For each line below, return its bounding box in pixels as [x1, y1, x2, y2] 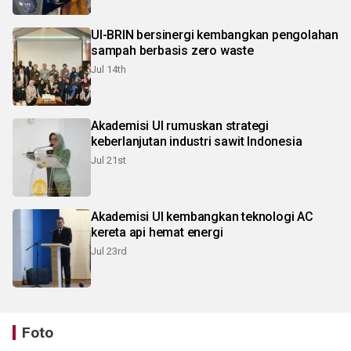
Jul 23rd [91, 244, 127, 257]
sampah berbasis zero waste [91, 42, 254, 58]
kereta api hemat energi [91, 224, 223, 240]
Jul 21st [91, 154, 126, 166]
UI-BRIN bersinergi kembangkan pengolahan [91, 27, 338, 42]
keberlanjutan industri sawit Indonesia [91, 133, 302, 149]
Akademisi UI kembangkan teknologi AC [91, 208, 313, 224]
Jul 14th [91, 63, 126, 75]
